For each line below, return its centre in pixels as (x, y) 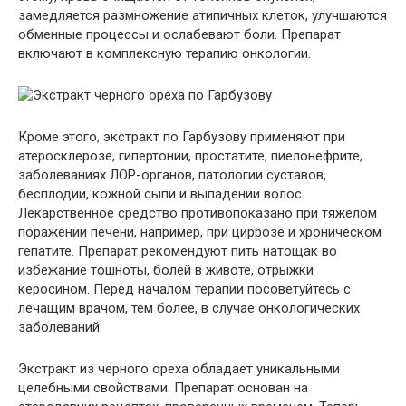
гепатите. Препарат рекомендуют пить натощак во (178, 251)
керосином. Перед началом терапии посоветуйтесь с (184, 289)
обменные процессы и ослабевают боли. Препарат (179, 34)
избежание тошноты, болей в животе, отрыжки (166, 270)
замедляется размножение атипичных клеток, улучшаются (203, 15)
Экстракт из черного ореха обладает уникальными (179, 368)
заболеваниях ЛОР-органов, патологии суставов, (172, 174)
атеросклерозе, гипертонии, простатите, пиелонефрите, (190, 155)
